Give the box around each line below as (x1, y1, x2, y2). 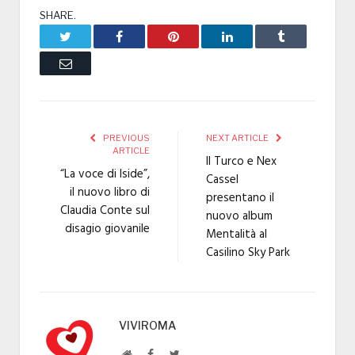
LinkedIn (231, 29, 278, 43)
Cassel (206, 170, 239, 190)
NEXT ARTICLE (206, 132, 270, 144)
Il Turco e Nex (206, 152, 277, 172)
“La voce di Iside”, (60, 165, 150, 185)
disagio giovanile (65, 219, 150, 239)
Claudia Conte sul (60, 201, 150, 221)
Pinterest (177, 29, 221, 43)
